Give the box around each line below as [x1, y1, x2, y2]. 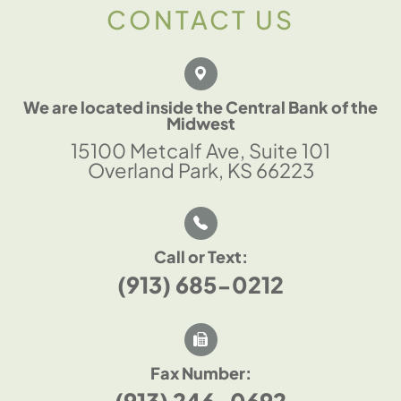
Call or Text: [153, 245, 248, 267]
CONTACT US [107, 3, 294, 35]
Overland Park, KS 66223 [87, 157, 314, 183]
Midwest [166, 112, 235, 133]
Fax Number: [149, 362, 252, 383]
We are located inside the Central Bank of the [23, 96, 378, 117]
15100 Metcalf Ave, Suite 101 [71, 137, 330, 163]
